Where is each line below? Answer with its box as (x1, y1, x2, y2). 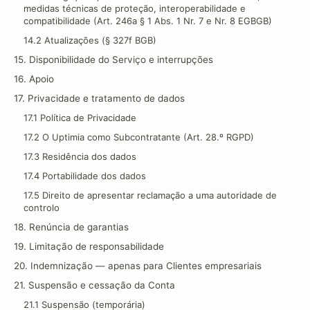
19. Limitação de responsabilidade (14, 241, 164, 252)
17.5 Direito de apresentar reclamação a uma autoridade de (24, 190, 277, 201)
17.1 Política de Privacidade (24, 112, 136, 123)
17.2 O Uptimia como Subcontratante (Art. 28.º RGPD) (24, 131, 254, 143)
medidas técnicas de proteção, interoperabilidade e (24, 3, 246, 14)
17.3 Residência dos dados (24, 151, 136, 162)
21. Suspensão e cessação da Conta (14, 280, 175, 291)
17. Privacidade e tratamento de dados (14, 93, 185, 104)
